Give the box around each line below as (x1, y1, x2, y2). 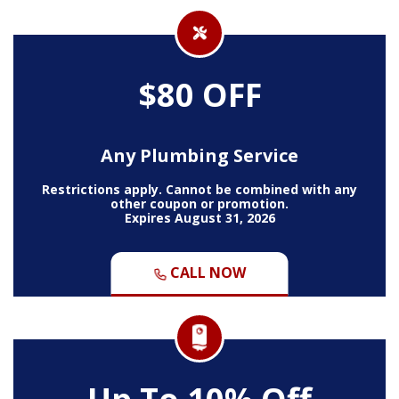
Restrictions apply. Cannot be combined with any (42, 180, 357, 198)
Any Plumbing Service (101, 142, 298, 167)
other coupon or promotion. (110, 194, 289, 212)
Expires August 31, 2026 (124, 208, 275, 226)
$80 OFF (137, 72, 262, 117)
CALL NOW (167, 262, 246, 282)
